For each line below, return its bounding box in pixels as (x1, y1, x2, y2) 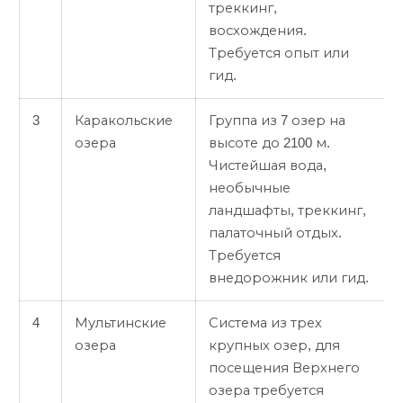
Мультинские (75, 315, 166, 330)
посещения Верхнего (209, 360, 360, 375)
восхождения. (209, 22, 307, 38)
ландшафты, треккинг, (209, 202, 366, 218)
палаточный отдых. (209, 225, 342, 240)
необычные (209, 180, 291, 195)
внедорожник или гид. (209, 270, 369, 285)
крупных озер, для (209, 337, 340, 353)
